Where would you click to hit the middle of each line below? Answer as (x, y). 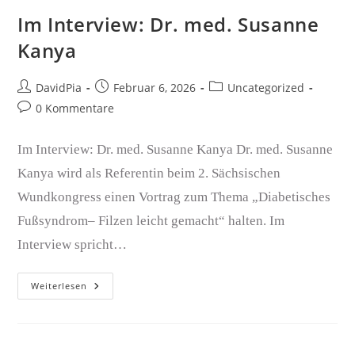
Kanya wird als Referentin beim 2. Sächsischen (149, 173)
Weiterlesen (59, 286)
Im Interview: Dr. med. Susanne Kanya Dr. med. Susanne (176, 149)
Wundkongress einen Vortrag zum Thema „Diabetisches (174, 197)
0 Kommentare (75, 108)
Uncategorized (266, 88)
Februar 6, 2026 (155, 88)
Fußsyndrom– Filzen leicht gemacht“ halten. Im (151, 221)
